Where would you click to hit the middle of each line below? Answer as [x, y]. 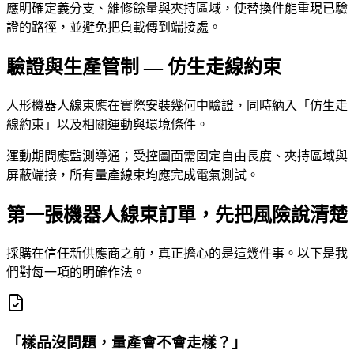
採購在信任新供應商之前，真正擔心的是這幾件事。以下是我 [177, 253]
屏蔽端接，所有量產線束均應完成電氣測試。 [133, 175]
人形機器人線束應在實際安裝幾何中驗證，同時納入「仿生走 [177, 106]
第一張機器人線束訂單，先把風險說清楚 [177, 215]
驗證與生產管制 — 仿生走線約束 [144, 68]
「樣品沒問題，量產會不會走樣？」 [126, 342]
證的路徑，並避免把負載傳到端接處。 [114, 28]
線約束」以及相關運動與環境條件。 [107, 125]
